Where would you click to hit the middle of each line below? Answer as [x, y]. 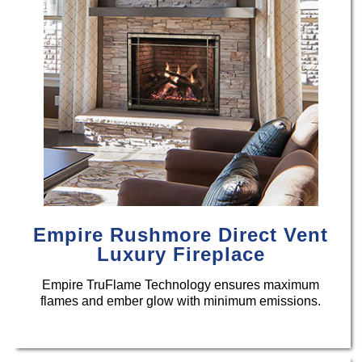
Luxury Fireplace [181, 254]
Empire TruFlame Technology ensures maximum [181, 284]
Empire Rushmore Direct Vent [181, 234]
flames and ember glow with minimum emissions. [181, 301]
